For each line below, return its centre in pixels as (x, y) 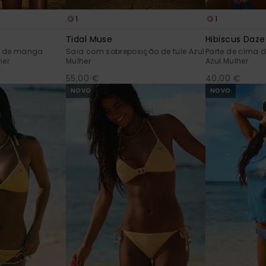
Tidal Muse (89, 39)
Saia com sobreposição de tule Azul (135, 51)
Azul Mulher (227, 61)
